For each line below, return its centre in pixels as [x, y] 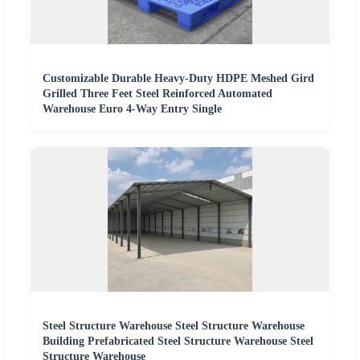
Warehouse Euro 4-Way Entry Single [132, 109]
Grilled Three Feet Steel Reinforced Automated [157, 94]
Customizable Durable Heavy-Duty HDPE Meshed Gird [178, 79]
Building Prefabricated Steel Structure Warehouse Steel [178, 342]
